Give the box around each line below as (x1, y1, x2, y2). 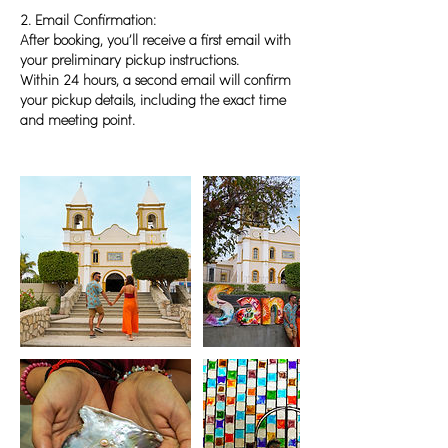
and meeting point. (20, 113, 135, 129)
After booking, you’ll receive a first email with (20, 33, 291, 49)
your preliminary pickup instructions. (20, 53, 239, 69)
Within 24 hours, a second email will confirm (20, 73, 291, 89)
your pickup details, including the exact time (20, 93, 286, 109)
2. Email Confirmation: (20, 13, 156, 29)
